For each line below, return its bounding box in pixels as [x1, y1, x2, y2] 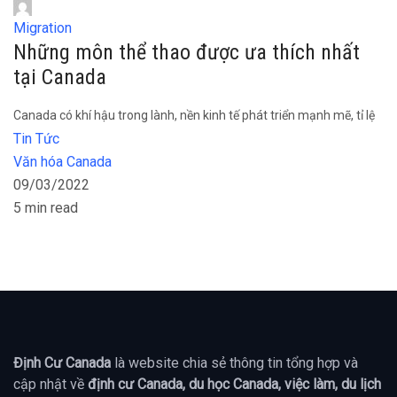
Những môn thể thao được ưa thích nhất [13, 40, 360, 66]
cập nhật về [13, 376, 88, 393]
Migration [13, 19, 72, 37]
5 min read [13, 199, 78, 217]
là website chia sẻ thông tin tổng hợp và [111, 354, 358, 372]
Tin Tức [13, 130, 59, 148]
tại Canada [13, 65, 106, 90]
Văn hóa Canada [13, 153, 112, 171]
